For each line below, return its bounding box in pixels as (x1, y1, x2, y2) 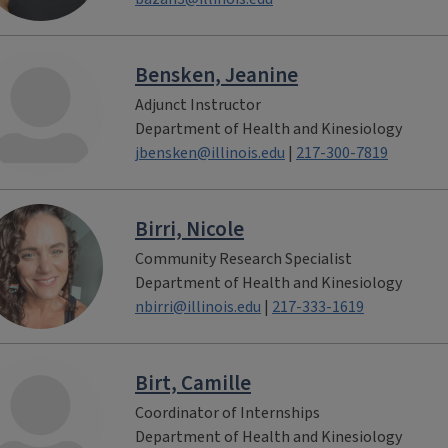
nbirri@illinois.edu (135, 295, 261, 318)
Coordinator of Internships (135, 401, 320, 424)
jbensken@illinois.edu (135, 141, 285, 164)
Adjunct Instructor (135, 93, 261, 116)
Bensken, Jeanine (135, 59, 298, 90)
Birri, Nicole (135, 213, 244, 244)
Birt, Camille (135, 367, 251, 398)
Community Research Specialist (135, 247, 352, 270)
